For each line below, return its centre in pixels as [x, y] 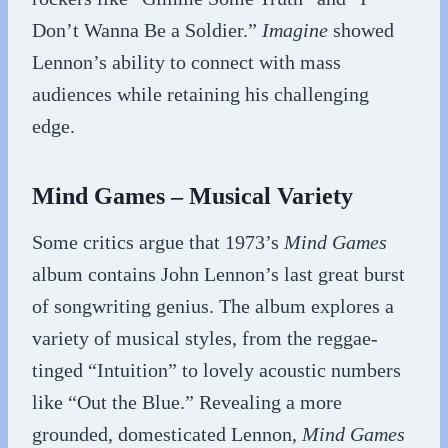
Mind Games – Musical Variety [192, 196]
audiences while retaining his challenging [200, 94]
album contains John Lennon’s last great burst [218, 274]
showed [361, 30]
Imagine [295, 30]
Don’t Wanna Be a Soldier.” [147, 30]
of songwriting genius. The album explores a [213, 306]
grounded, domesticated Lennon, [167, 434]
